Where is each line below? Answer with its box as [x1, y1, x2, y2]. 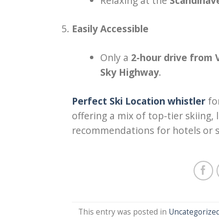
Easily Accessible [72, 22, 149, 36]
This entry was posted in [78, 207, 169, 217]
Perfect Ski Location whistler [72, 94, 205, 108]
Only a [100, 51, 131, 65]
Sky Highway [100, 66, 159, 79]
